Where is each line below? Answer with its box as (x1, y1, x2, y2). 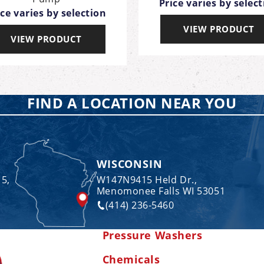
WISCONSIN (96, 156, 163, 171)
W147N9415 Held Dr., (96, 173, 197, 186)
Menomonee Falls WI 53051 (96, 184, 226, 197)
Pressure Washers (102, 228, 203, 243)
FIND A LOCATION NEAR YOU (27, 93, 237, 113)
